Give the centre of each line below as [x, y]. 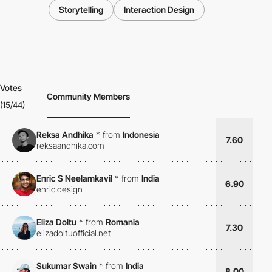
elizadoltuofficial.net [74, 233]
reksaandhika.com [70, 145]
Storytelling [81, 10]
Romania [123, 222]
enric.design [59, 189]
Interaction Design [159, 10]
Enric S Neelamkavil [74, 178]
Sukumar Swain [66, 265]
